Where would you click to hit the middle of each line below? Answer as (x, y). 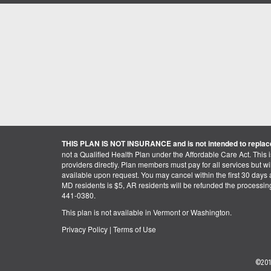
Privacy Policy (85, 229)
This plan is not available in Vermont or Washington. (147, 212)
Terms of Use (135, 229)
